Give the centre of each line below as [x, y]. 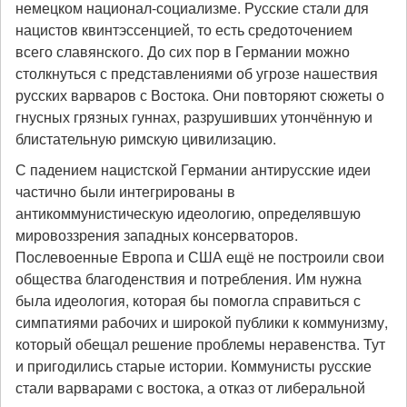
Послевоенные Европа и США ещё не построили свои [200, 257]
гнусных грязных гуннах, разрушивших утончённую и [194, 117]
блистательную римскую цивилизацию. [146, 139]
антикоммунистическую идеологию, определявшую [188, 213]
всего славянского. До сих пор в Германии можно [183, 51]
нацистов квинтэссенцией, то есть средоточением [184, 30]
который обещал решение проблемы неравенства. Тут [200, 344]
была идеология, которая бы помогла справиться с [188, 300]
